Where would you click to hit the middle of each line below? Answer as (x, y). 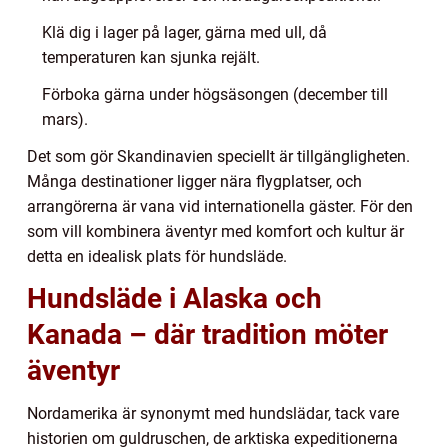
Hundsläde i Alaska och (174, 298)
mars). (65, 119)
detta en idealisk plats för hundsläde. (157, 256)
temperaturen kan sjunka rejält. (151, 57)
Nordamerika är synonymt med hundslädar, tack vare (213, 413)
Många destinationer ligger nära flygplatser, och (194, 181)
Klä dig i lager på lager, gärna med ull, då (184, 32)
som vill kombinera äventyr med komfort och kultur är (215, 231)
